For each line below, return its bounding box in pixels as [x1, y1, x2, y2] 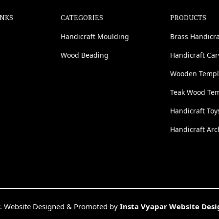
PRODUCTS [170, 12, 206, 22]
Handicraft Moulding [61, 31, 129, 41]
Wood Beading [61, 50, 109, 60]
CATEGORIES [61, 12, 103, 22]
